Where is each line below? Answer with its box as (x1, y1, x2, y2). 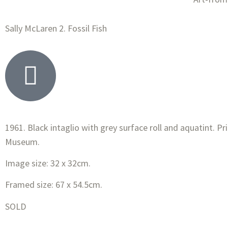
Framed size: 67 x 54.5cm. (5, 179, 102, 191)
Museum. (5, 135, 40, 148)
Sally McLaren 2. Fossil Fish (5, 22, 107, 34)
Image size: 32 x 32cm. (5, 157, 95, 169)
